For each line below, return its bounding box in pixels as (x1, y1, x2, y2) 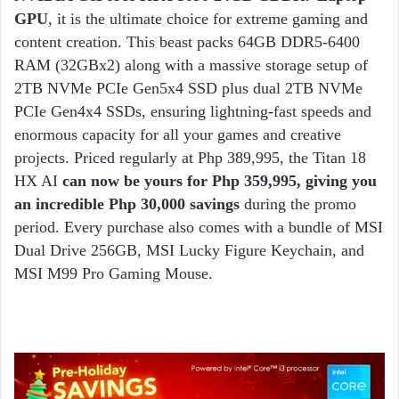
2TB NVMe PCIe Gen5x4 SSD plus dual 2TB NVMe (14, 79, 362, 98)
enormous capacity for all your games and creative (14, 126, 341, 144)
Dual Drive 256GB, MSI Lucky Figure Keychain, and (14, 241, 364, 260)
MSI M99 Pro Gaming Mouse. (14, 265, 213, 283)
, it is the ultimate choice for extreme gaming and (48, 10, 368, 28)
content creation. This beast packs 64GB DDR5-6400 (14, 33, 360, 52)
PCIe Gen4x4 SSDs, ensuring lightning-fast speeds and (14, 102, 371, 121)
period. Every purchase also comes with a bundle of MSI (14, 218, 383, 237)
